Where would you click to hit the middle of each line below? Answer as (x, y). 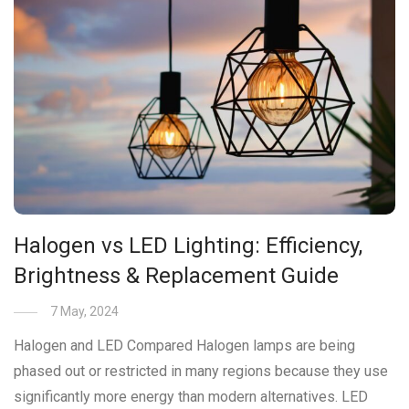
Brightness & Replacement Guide (176, 275)
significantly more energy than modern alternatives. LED (191, 396)
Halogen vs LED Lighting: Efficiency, (188, 245)
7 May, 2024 (84, 311)
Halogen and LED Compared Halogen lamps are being (184, 345)
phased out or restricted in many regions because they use (201, 371)
